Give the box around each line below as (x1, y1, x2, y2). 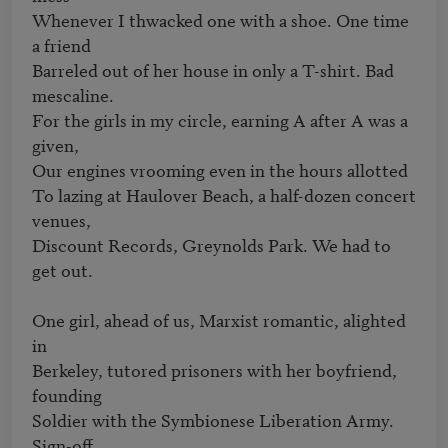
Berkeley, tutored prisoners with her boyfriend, (32, 357, 397, 383)
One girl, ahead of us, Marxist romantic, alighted (32, 307, 406, 333)
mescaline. (32, 82, 114, 108)
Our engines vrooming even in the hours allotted (32, 157, 408, 183)
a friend (32, 32, 91, 58)
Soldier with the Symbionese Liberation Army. (32, 407, 394, 433)
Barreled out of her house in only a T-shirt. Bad (32, 57, 394, 83)
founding (32, 382, 102, 408)
